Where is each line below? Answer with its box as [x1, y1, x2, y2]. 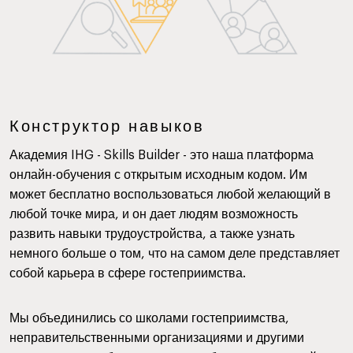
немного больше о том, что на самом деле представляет [9, 247, 340, 260]
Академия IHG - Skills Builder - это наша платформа [9, 149, 314, 162]
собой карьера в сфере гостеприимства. [9, 267, 246, 280]
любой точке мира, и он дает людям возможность [9, 208, 298, 221]
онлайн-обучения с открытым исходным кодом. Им [9, 169, 307, 181]
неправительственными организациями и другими [9, 332, 304, 344]
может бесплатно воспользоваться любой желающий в [9, 188, 331, 201]
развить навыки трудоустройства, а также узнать [9, 228, 295, 240]
